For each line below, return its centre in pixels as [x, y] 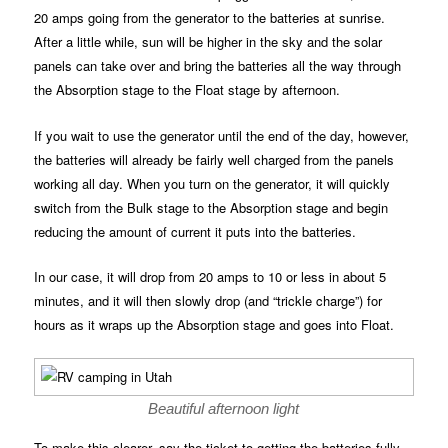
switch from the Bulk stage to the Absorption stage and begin [211, 207]
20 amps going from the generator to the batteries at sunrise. [210, 18]
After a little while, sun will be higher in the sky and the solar [208, 42]
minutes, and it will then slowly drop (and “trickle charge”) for [208, 300]
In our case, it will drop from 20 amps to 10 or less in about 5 [210, 276]
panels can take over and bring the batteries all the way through [218, 66]
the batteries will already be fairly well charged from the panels [214, 159]
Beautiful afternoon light [224, 408]
